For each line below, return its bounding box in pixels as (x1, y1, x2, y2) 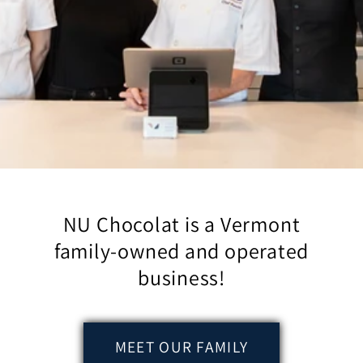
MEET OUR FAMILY (114, 336, 249, 358)
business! (137, 263, 226, 292)
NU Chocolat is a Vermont (62, 210, 301, 238)
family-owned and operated (53, 237, 310, 265)
